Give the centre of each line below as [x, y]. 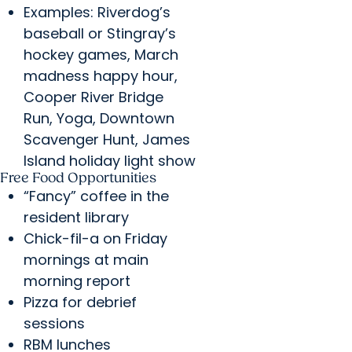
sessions [54, 324]
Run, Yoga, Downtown [99, 119]
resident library [76, 218]
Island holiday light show [110, 161]
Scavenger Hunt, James [107, 140]
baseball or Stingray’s [100, 34]
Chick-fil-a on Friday [95, 239]
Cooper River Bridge [93, 97]
